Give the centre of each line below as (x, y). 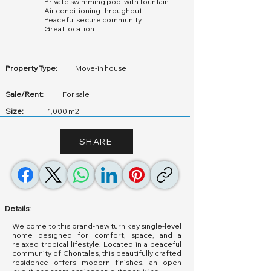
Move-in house (101, 68)
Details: (18, 208)
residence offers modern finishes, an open (97, 262)
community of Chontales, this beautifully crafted (97, 253)
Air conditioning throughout (93, 11)
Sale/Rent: (24, 94)
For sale (76, 94)
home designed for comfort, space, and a (97, 235)
